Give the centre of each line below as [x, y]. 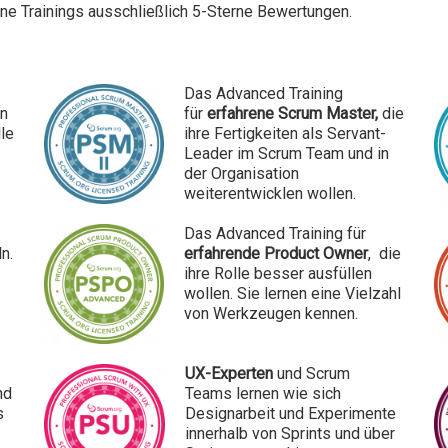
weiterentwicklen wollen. [272, 193]
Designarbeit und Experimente [290, 413]
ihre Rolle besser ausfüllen [278, 273]
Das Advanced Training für [275, 233]
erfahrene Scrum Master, [294, 113]
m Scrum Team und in [315, 153]
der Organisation [241, 173]
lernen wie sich [288, 393]
